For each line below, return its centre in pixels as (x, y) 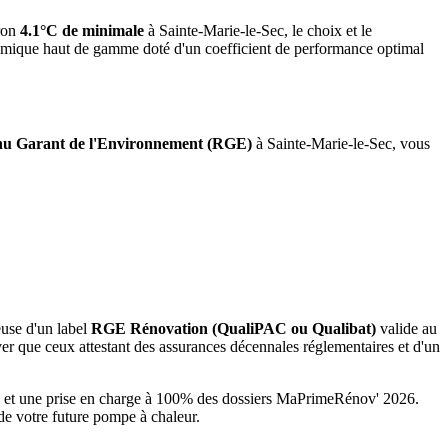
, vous (411, 144)
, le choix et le (328, 30)
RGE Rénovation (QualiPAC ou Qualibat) (233, 328)
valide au (406, 328)
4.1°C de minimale (82, 30)
